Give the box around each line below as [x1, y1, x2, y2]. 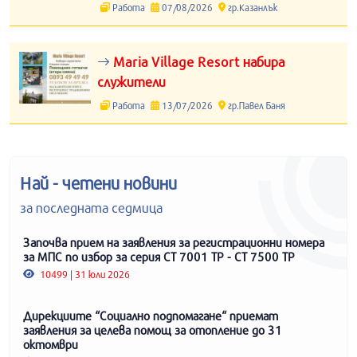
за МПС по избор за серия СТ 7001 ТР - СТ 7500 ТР [23, 249, 295, 264]
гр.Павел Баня [225, 99, 285, 111]
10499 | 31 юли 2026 [37, 267, 131, 280]
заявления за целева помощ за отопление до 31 [23, 322, 282, 337]
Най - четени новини [20, 172, 177, 194]
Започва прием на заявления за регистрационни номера [23, 234, 324, 249]
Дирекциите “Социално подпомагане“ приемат [23, 308, 278, 323]
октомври [23, 336, 78, 351]
